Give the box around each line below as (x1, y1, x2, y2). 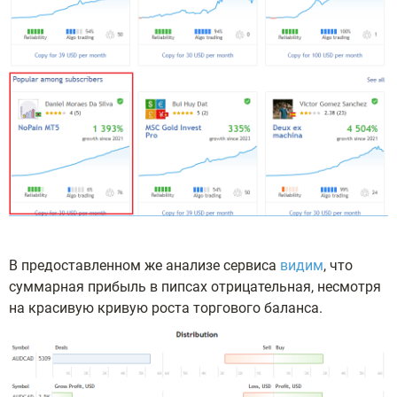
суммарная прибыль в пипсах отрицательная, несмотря (9, 277, 381, 295)
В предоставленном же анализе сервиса (9, 256, 280, 274)
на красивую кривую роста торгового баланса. (9, 299, 323, 316)
